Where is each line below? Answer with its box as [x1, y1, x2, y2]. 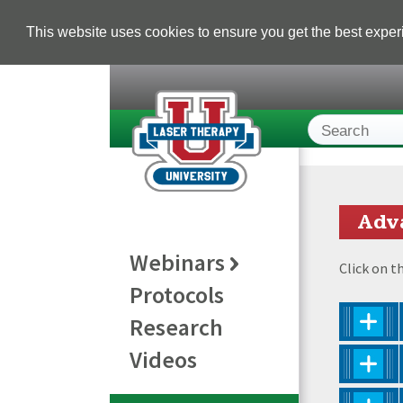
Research [130, 311, 223, 342]
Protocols [130, 279, 224, 309]
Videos [130, 344, 197, 374]
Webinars [130, 246, 225, 277]
